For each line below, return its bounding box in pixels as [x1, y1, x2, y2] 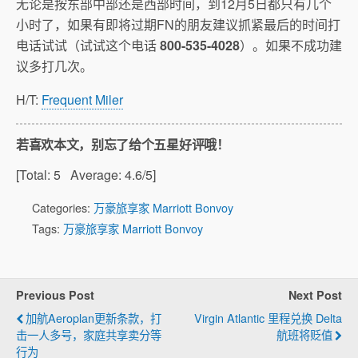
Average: [61, 165, 125, 184]
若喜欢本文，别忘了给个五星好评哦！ [16, 135, 229, 153]
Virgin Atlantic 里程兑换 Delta [194, 309, 342, 326]
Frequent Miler [42, 90, 123, 109]
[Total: [16, 165, 54, 184]
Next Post [288, 287, 342, 303]
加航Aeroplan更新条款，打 [26, 309, 161, 326]
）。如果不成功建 [240, 36, 342, 54]
